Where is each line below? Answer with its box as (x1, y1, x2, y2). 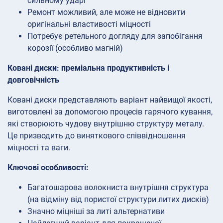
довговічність (7, 75, 59, 85)
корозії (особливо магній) (27, 43, 123, 53)
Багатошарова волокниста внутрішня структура (27, 182, 209, 192)
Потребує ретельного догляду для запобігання (27, 31, 203, 41)
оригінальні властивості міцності (27, 19, 151, 29)
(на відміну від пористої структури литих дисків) (27, 194, 209, 204)
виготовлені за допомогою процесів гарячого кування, (7, 107, 213, 116)
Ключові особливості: (7, 162, 89, 172)
